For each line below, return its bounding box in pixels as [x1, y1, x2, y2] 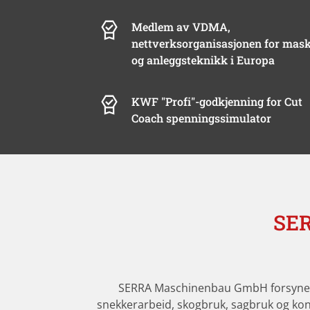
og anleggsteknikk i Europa [131, 52, 275, 67]
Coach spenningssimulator [131, 110, 272, 125]
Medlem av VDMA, [131, 19, 231, 34]
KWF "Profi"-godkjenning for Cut [131, 93, 303, 109]
